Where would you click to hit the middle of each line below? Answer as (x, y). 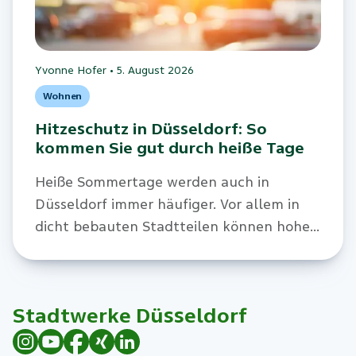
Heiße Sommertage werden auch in (152, 182)
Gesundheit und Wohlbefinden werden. (166, 271)
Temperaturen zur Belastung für (143, 249)
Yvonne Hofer (70, 71)
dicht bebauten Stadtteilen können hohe (172, 226)
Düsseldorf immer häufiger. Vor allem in (167, 204)
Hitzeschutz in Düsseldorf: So (151, 130)
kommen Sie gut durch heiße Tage (169, 149)
